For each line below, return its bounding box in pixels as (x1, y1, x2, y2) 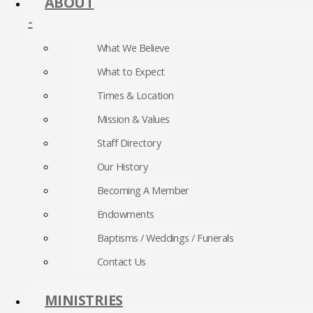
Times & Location (97, 87, 174, 102)
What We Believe (97, 40, 169, 54)
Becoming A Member (97, 182, 189, 197)
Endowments (97, 206, 154, 221)
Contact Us (97, 254, 146, 268)
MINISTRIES (45, 290, 123, 310)
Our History (97, 159, 148, 173)
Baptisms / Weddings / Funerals (97, 230, 233, 245)
